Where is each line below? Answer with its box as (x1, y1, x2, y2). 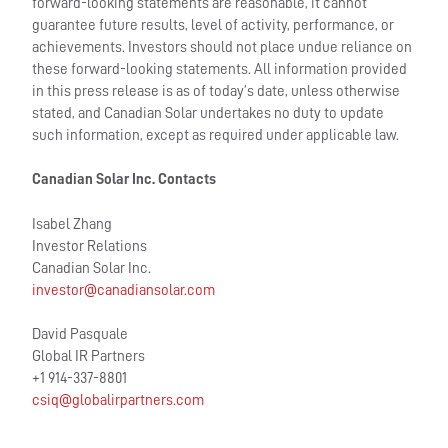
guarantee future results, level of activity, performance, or (32, 17, 395, 33)
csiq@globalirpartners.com (32, 393, 205, 409)
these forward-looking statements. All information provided (32, 61, 408, 77)
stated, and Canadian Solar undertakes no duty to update (32, 105, 385, 121)
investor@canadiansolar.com (32, 282, 216, 298)
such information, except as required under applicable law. (32, 127, 400, 143)
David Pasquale (32, 327, 129, 343)
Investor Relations (32, 238, 148, 254)
